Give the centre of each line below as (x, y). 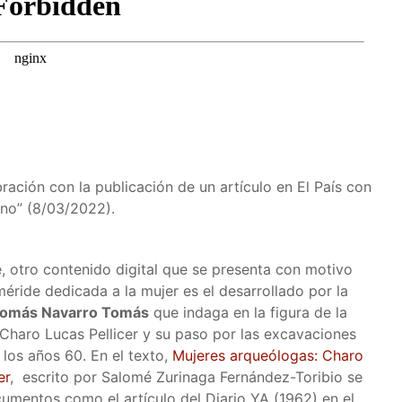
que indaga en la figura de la (248, 312)
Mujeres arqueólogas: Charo (268, 355)
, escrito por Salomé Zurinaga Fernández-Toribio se (186, 377)
